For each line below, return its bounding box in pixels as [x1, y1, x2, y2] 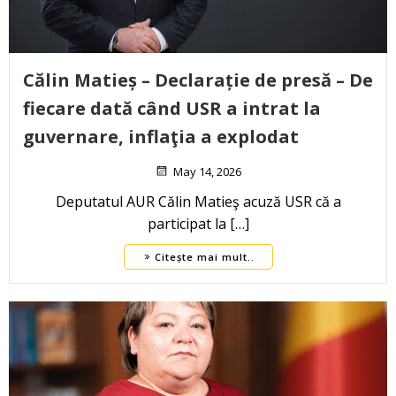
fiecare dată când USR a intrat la [23, 96, 321, 121]
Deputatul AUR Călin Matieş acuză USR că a [55, 192, 341, 212]
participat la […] [147, 214, 249, 234]
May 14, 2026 [173, 164, 241, 180]
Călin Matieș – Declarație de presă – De [23, 68, 373, 93]
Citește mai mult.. [154, 250, 255, 264]
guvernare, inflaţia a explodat [23, 125, 299, 149]
